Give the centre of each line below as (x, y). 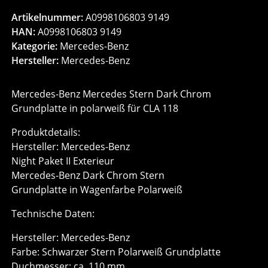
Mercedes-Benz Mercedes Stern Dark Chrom (112, 94)
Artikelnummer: (49, 18)
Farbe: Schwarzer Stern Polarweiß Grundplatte (116, 252)
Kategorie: (36, 46)
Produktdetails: (46, 133)
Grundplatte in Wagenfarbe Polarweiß (97, 190)
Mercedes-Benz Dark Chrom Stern (88, 176)
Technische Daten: (53, 214)
